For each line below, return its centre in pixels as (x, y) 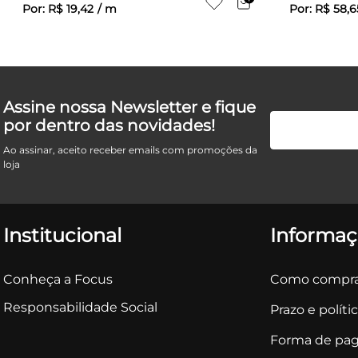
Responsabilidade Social (80, 307)
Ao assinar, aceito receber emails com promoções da (130, 150)
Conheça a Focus (58, 279)
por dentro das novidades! (109, 125)
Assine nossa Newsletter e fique (129, 107)
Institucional (62, 235)
